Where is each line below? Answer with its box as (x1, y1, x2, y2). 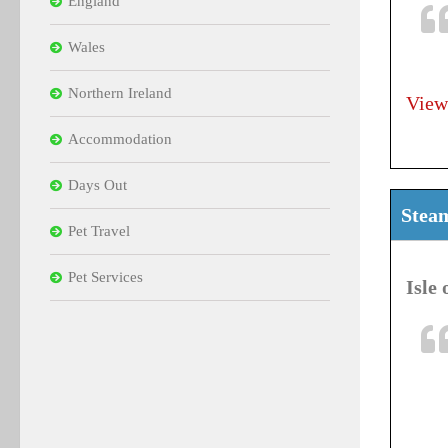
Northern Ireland (68, 84, 172, 101)
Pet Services (68, 268, 143, 285)
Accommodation (68, 130, 172, 147)
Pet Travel (68, 222, 130, 239)
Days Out (68, 176, 127, 193)
